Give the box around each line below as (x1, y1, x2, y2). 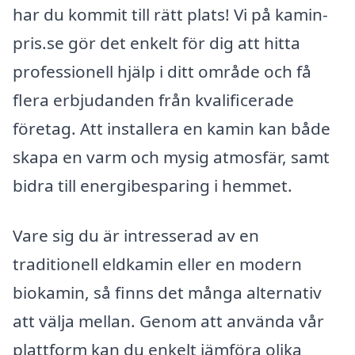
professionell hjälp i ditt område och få (13, 59, 311, 82)
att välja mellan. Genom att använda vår (13, 310, 324, 333)
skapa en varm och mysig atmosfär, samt (13, 145, 330, 168)
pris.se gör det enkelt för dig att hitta (13, 31, 300, 54)
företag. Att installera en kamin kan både (13, 116, 330, 139)
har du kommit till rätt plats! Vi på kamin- (13, 2, 328, 25)
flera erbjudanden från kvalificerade (13, 88, 294, 111)
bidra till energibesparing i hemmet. (13, 174, 292, 197)
